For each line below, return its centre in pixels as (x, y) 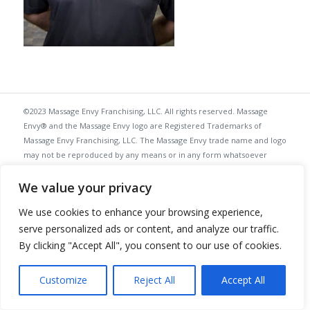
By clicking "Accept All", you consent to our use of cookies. (150, 245)
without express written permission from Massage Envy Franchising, (149, 170)
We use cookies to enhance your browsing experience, (141, 212)
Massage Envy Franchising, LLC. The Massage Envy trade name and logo (155, 140)
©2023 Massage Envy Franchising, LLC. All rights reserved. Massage (145, 111)
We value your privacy (85, 188)
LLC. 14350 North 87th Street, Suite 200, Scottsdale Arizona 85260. (143, 184)
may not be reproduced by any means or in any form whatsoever (145, 155)
